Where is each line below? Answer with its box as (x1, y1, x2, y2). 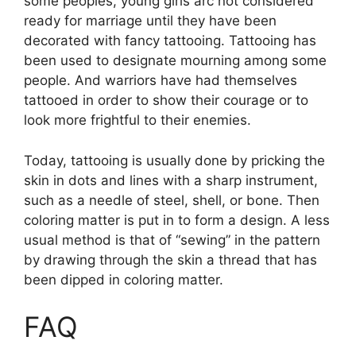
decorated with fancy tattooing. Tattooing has (24, 33, 316, 49)
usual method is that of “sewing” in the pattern (24, 231, 320, 248)
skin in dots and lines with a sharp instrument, (24, 172, 318, 188)
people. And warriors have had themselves (24, 72, 297, 89)
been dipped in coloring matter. (24, 271, 223, 288)
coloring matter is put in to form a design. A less (24, 211, 330, 228)
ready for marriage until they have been (24, 13, 277, 29)
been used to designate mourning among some (24, 52, 327, 69)
